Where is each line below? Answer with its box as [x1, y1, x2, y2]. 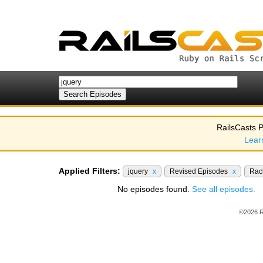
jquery [128, 167, 150, 176]
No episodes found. [117, 184, 192, 194]
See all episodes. [192, 184, 255, 194]
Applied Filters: [59, 166, 120, 176]
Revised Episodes [170, 167, 230, 176]
